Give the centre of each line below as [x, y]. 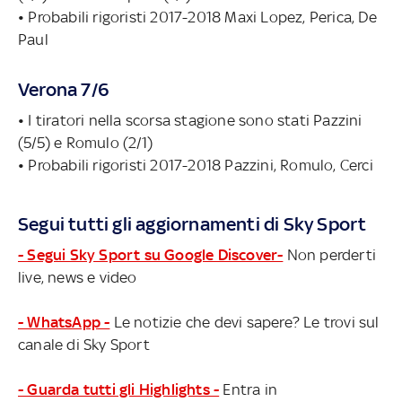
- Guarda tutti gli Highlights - [119, 389]
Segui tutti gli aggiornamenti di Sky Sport [192, 223]
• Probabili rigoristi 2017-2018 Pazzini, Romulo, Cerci [196, 165]
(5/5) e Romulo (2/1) [85, 142]
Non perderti [330, 254]
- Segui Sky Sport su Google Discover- [151, 254]
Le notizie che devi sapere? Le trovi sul [245, 322]
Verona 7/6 [63, 89]
